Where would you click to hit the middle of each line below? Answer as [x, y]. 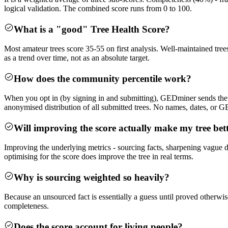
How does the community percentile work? [102, 78]
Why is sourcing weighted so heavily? [91, 177]
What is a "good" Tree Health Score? [92, 29]
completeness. [26, 206]
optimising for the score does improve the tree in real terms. [99, 157]
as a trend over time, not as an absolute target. [77, 58]
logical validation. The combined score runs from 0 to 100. [98, 8]
